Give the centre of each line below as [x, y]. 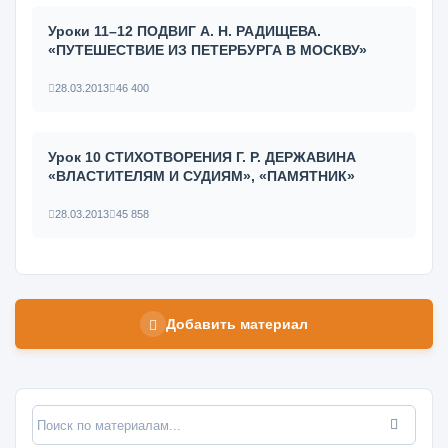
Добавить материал [237, 323]
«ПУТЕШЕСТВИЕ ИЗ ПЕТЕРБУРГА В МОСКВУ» [207, 50]
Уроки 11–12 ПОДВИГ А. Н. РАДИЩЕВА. [184, 31]
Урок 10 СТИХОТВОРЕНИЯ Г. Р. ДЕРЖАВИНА [202, 157]
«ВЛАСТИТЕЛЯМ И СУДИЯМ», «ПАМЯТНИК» [201, 176]
